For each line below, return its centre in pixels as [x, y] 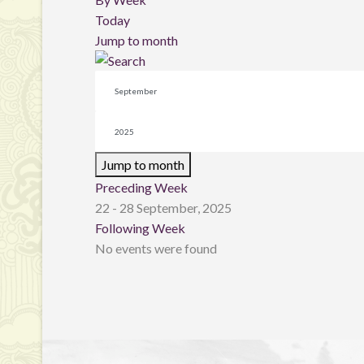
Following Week [140, 228]
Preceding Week [141, 187]
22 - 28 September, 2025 [163, 208]
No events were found [156, 248]
